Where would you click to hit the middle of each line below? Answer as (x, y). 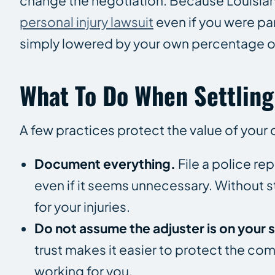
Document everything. (105, 163)
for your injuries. (82, 206)
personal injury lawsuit (87, 21)
